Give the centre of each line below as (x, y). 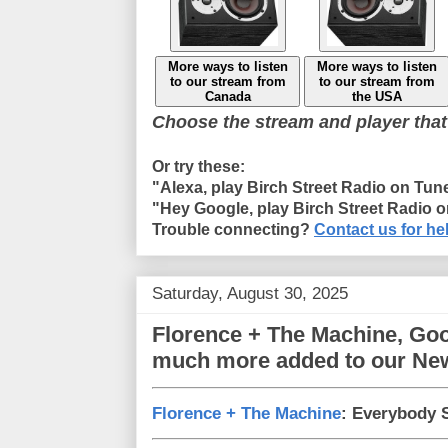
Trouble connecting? (233, 229)
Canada (227, 96)
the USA (376, 96)
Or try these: (198, 166)
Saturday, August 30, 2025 (250, 293)
